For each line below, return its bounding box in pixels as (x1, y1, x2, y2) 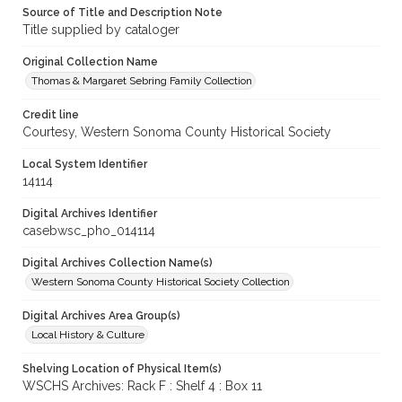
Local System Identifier (22, 158, 147, 171)
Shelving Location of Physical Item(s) (22, 363, 222, 376)
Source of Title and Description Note (22, 6, 223, 20)
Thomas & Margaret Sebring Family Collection (31, 74, 252, 88)
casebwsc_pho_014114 (22, 223, 155, 239)
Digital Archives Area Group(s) (22, 310, 180, 323)
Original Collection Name (22, 56, 158, 69)
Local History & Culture (31, 328, 144, 342)
